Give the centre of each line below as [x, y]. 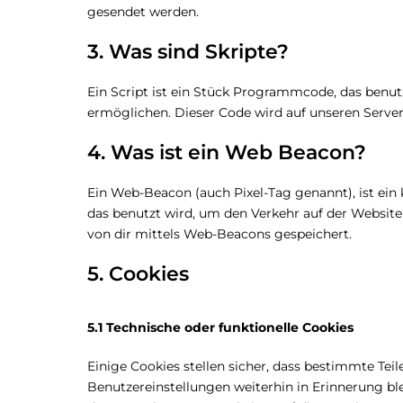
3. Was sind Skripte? [188, 52]
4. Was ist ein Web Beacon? [227, 152]
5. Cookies [138, 274]
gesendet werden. [143, 12]
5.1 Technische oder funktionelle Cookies [220, 327]
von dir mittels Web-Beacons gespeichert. [219, 234]
